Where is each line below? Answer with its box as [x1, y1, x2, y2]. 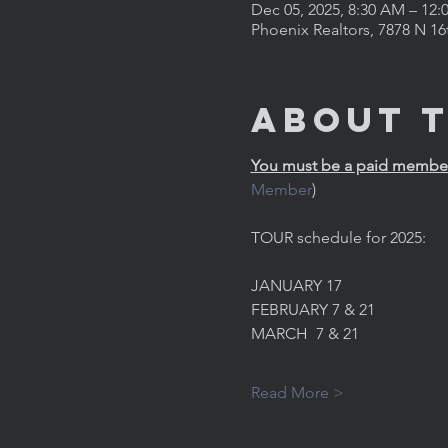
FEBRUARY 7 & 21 [250, 300, 375, 319]
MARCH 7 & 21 [250, 324, 359, 343]
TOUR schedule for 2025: [250, 228, 426, 247]
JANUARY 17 [250, 276, 342, 295]
